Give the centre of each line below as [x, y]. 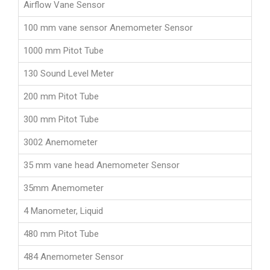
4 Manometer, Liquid [63, 211]
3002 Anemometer [61, 143]
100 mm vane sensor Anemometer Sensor [108, 28]
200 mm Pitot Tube [61, 97]
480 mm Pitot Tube [61, 234]
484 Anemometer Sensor [74, 257]
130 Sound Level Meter [69, 74]
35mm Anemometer [64, 188]
